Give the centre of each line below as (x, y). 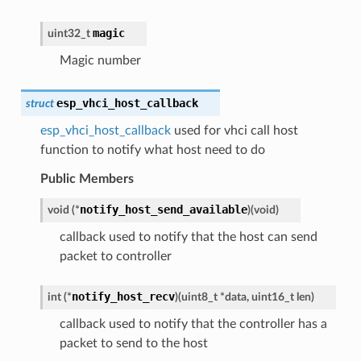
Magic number (100, 60)
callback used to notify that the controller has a (193, 324)
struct (39, 103)
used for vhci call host (234, 130)
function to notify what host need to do (152, 149)
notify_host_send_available (163, 209)
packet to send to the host (133, 343)
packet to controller (115, 256)
